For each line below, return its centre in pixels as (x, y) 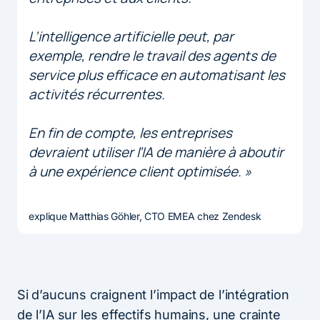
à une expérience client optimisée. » (140, 171)
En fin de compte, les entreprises (130, 132)
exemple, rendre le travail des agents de (152, 55)
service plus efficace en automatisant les (157, 75)
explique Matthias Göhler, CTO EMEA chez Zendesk (145, 216)
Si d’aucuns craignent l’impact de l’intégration (153, 294)
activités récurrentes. (97, 94)
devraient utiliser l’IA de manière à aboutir (156, 152)
